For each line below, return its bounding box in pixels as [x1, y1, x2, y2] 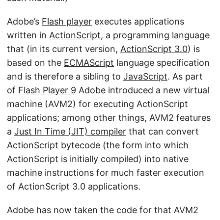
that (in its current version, [7, 44, 120, 54]
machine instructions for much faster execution [7, 167, 204, 178]
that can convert [126, 126, 199, 137]
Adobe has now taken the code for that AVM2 [7, 205, 198, 215]
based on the [7, 57, 64, 68]
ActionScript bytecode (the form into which [7, 140, 189, 150]
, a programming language [101, 30, 210, 40]
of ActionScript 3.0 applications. [7, 181, 140, 192]
